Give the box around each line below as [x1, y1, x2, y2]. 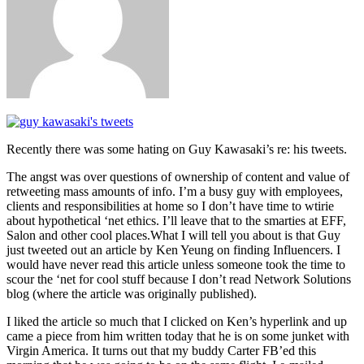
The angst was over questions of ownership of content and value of [6, 169, 349, 184]
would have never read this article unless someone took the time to [6, 257, 345, 271]
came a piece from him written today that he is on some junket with [6, 328, 349, 343]
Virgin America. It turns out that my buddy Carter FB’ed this [6, 343, 316, 357]
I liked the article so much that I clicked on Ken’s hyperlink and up [6, 314, 347, 328]
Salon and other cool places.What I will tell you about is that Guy [6, 227, 340, 242]
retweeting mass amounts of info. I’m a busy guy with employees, [6, 184, 343, 198]
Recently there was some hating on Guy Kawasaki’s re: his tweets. [6, 141, 347, 156]
